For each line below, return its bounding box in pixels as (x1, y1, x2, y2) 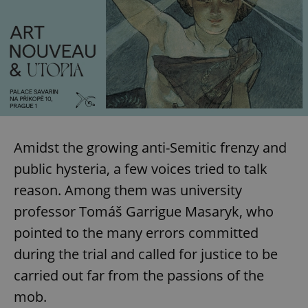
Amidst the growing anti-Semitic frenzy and (14, 137, 287, 157)
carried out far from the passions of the (14, 265, 264, 285)
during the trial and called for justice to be (14, 244, 278, 263)
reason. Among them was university (14, 180, 242, 199)
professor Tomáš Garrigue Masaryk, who (14, 201, 274, 221)
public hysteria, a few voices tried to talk (14, 159, 267, 178)
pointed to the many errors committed (14, 223, 258, 242)
